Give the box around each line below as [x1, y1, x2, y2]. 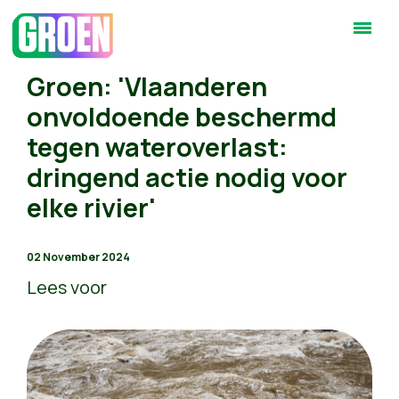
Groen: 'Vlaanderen [27, 69, 267, 104]
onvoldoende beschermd [27, 99, 337, 134]
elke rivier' [27, 190, 156, 225]
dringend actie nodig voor [27, 159, 347, 195]
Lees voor [27, 275, 107, 299]
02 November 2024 [27, 249, 130, 265]
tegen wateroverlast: [27, 129, 288, 165]
